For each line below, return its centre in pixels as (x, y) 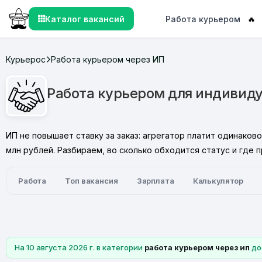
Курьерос (26, 59)
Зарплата (155, 181)
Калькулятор (218, 181)
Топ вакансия (92, 181)
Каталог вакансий (85, 19)
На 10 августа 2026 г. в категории (80, 247)
